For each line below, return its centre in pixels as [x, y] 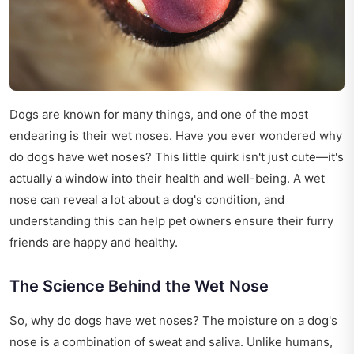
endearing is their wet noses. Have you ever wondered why [176, 136]
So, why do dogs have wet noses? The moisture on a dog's [173, 321]
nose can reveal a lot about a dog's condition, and [147, 200]
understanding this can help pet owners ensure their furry [171, 221]
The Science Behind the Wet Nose [139, 286]
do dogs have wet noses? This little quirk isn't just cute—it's [177, 157]
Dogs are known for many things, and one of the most [159, 115]
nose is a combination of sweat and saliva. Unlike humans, [171, 342]
